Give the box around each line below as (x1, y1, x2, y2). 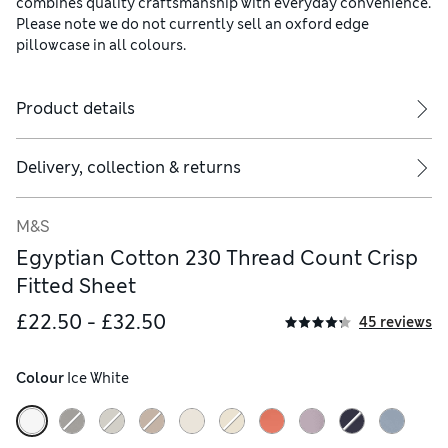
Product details (16, 98, 135, 120)
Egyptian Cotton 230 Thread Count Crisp (16, 245, 418, 272)
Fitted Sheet (16, 273, 136, 300)
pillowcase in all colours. (16, 36, 186, 55)
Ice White (64, 369, 129, 388)
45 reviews (359, 312, 432, 331)
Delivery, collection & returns (16, 157, 241, 179)
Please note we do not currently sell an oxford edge (16, 15, 369, 34)
